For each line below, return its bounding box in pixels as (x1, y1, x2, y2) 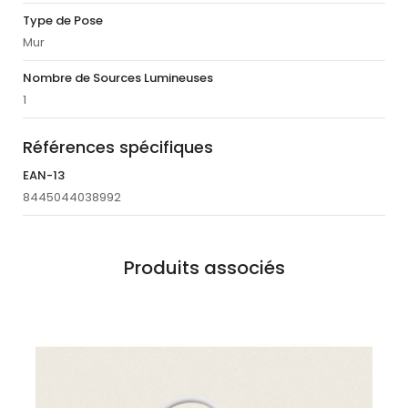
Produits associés (123, 255, 285, 281)
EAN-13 (23, 167, 65, 185)
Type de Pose (23, 12, 103, 30)
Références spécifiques (23, 136, 213, 159)
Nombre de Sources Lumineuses (23, 69, 213, 87)
